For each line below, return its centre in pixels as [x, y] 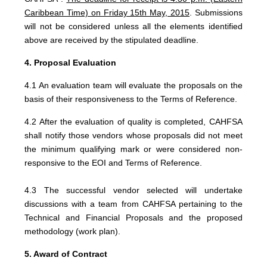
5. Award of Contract [66, 254]
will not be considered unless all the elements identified [133, 26]
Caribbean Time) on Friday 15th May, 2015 [107, 12]
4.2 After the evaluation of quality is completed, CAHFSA [133, 121]
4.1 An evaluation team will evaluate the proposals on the [133, 85]
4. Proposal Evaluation [71, 62]
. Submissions [216, 12]
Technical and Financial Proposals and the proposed [133, 217]
